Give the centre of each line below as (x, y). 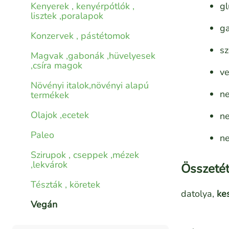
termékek (50, 95)
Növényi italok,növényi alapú (90, 86)
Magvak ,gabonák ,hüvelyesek (93, 56)
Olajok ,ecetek (60, 115)
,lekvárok (49, 165)
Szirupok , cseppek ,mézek (85, 155)
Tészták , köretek (65, 185)
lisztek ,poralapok (67, 16)
